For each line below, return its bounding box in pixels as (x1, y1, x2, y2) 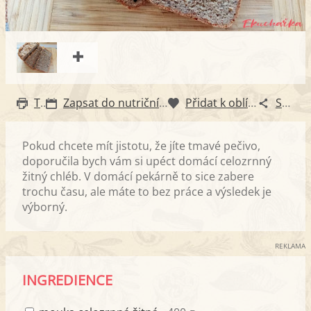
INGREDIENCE (22, 270, 112, 289)
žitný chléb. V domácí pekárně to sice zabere (22, 168, 254, 184)
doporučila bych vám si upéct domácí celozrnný (22, 153, 271, 169)
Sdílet (281, 94, 290, 110)
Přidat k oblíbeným (247, 94, 256, 110)
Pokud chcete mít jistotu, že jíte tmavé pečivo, (22, 137, 260, 153)
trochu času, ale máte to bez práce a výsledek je (22, 183, 271, 199)
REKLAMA (275, 240, 305, 251)
